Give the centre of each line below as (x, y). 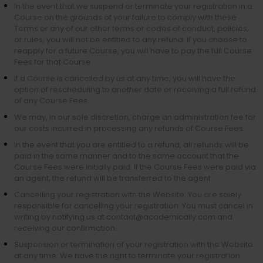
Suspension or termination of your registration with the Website (134, 245)
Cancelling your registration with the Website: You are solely (128, 195)
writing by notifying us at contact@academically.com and (123, 217)
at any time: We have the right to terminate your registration (127, 256)
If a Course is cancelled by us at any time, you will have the (125, 78)
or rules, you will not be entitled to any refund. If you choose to (131, 40)
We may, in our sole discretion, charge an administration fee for (135, 117)
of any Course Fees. (52, 101)
